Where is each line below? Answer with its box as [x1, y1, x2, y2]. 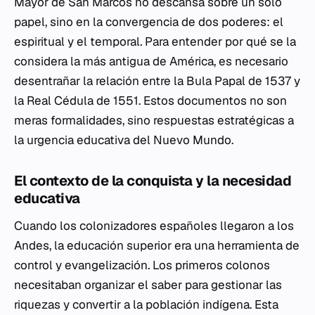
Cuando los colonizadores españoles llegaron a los [14, 218, 294, 233]
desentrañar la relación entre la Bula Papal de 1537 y [14, 73, 300, 89]
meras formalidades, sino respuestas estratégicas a [14, 112, 294, 128]
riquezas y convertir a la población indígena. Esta [14, 297, 278, 312]
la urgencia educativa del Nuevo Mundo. [14, 132, 233, 148]
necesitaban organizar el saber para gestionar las [14, 277, 282, 292]
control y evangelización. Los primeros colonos [14, 257, 270, 273]
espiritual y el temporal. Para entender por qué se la [14, 34, 296, 49]
